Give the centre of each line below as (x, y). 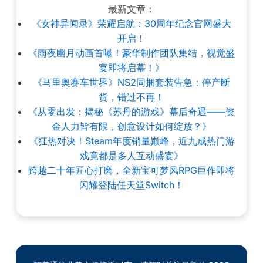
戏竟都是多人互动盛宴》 (131, 156)
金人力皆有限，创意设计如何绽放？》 (131, 126)
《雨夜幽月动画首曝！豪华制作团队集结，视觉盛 (131, 53)
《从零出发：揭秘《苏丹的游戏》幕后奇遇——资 (131, 112)
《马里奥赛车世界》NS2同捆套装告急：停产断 (131, 82)
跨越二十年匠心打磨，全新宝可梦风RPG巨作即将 (131, 170)
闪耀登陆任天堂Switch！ (131, 185)
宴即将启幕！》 (131, 68)
